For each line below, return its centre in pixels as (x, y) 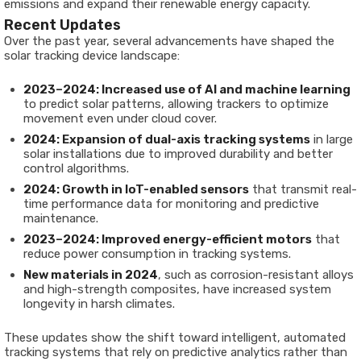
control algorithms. (76, 168)
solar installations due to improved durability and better (178, 154)
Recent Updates (62, 25)
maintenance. (61, 218)
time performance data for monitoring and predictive (171, 204)
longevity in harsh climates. (99, 304)
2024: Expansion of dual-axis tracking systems (167, 139)
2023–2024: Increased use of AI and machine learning (187, 89)
